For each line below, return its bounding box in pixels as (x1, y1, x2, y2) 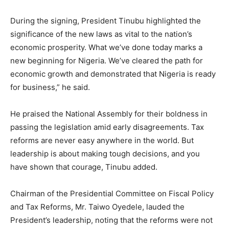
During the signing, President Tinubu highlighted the (10, 15, 201, 26)
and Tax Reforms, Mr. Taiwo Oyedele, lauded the (10, 201, 185, 212)
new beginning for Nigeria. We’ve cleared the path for (10, 55, 203, 65)
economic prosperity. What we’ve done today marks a (10, 42, 202, 52)
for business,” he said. (10, 82, 90, 92)
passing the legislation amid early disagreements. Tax (10, 122, 204, 132)
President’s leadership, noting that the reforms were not (10, 215, 213, 225)
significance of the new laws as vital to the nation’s (10, 29, 192, 39)
